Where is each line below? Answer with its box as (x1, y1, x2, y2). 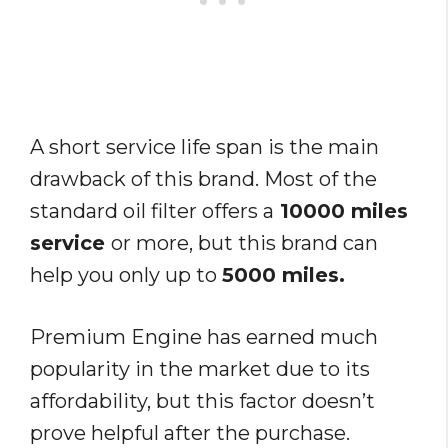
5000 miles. (222, 263, 345, 288)
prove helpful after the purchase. (30, 421, 350, 446)
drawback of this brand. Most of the (30, 167, 377, 192)
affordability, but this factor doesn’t (30, 389, 375, 414)
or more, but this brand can (111, 231, 378, 256)
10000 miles (274, 199, 408, 224)
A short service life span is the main (30, 135, 379, 160)
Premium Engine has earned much (30, 325, 378, 350)
